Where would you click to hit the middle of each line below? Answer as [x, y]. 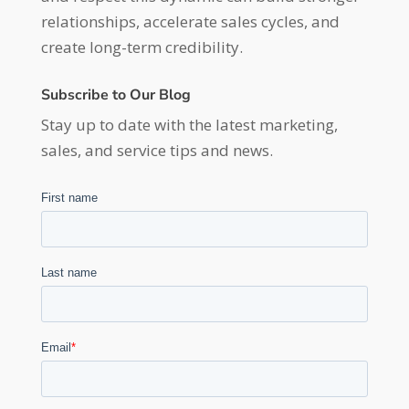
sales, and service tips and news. [157, 150]
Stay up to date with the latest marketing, [189, 125]
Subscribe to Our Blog [115, 95]
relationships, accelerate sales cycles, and [190, 21]
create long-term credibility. [142, 47]
